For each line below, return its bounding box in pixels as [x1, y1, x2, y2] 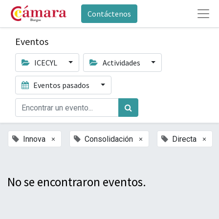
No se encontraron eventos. [7, 174, 146, 190]
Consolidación [85, 134, 133, 144]
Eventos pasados [32, 80, 91, 90]
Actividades [101, 58, 142, 67]
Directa [172, 134, 197, 144]
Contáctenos [88, 9, 131, 19]
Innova [23, 134, 45, 144]
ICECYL [33, 58, 59, 67]
